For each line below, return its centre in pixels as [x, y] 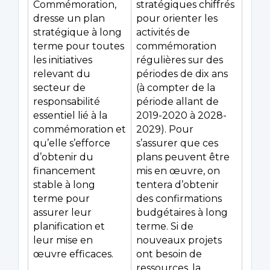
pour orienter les [177, 19]
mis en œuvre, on [178, 171]
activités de [163, 33]
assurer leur [62, 213]
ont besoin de [169, 254]
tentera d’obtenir [177, 185]
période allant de [177, 102]
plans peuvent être [183, 157]
